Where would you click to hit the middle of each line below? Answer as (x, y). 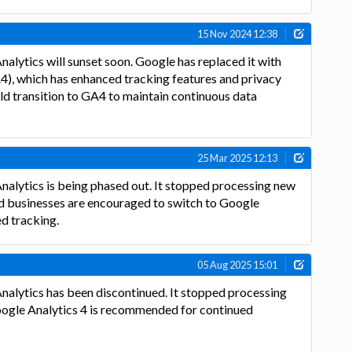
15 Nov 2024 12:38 (238, 33)
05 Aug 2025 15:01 (238, 265)
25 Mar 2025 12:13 (238, 158)
